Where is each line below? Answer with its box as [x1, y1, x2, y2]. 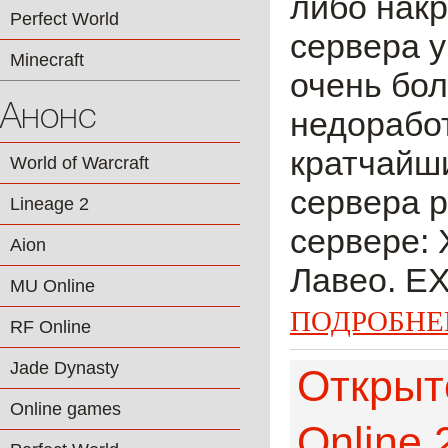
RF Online [10, 317, 91, 337]
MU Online [10, 276, 95, 296]
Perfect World [10, 9, 119, 29]
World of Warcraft [10, 153, 149, 173]
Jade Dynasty [10, 358, 119, 378]
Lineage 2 [10, 194, 89, 214]
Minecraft [10, 50, 84, 70]
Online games [10, 399, 121, 419]
